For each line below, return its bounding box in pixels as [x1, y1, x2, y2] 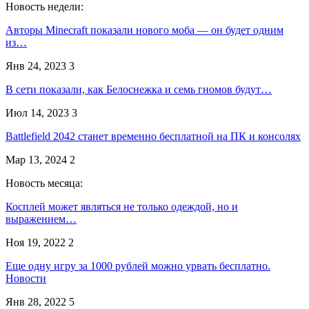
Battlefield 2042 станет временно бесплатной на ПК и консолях [6, 130, 301, 142]
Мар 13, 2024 [6, 153, 67, 166]
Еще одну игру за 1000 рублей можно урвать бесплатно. [6, 259, 270, 272]
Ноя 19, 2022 [6, 236, 66, 248]
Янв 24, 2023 [6, 59, 66, 72]
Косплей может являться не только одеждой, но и [6, 200, 238, 212]
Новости [6, 272, 46, 284]
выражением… [6, 212, 77, 225]
